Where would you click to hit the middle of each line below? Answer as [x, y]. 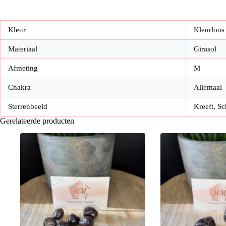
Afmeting [23, 68]
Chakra [19, 87]
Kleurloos [209, 30]
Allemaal [208, 87]
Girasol [205, 49]
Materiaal [23, 49]
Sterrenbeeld [28, 106]
